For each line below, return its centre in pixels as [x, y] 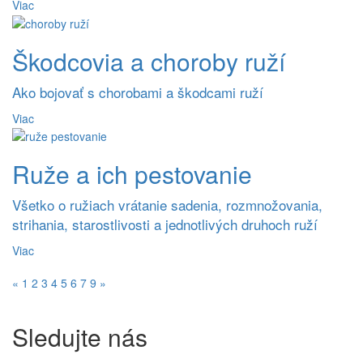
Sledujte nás [80, 336]
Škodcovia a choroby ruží [149, 61]
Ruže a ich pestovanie [132, 173]
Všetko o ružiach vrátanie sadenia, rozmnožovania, [167, 204]
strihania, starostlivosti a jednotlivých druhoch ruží [165, 224]
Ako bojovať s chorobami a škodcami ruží [138, 92]
